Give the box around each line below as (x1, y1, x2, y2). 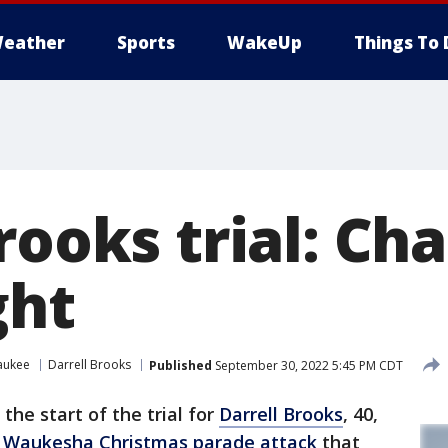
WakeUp (227, 31, 302, 54)
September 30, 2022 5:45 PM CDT (212, 356, 403, 374)
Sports (117, 31, 175, 54)
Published (149, 356, 212, 374)
